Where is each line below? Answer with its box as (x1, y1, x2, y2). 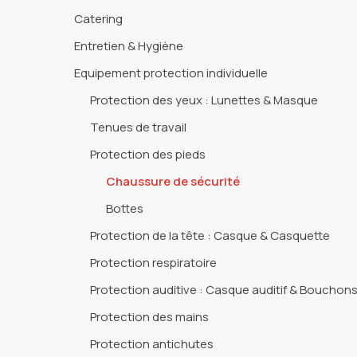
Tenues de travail (90, 119, 187, 135)
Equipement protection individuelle (74, 65, 269, 81)
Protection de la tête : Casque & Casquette (90, 227, 331, 244)
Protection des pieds (90, 146, 206, 163)
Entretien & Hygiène (74, 37, 184, 54)
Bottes (106, 200, 144, 217)
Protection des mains (90, 308, 210, 325)
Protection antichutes (90, 335, 214, 352)
